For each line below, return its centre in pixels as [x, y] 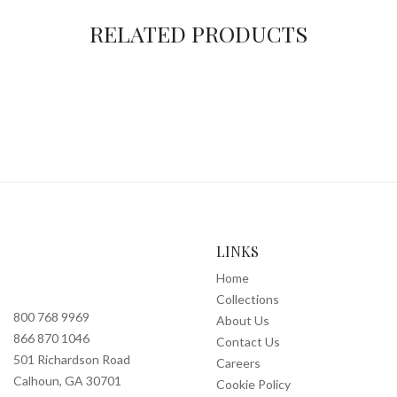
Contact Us [248, 341]
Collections [248, 299]
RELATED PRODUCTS [198, 33]
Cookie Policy [253, 384]
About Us [243, 320]
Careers [238, 362]
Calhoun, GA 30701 [67, 380]
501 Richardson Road [72, 359]
